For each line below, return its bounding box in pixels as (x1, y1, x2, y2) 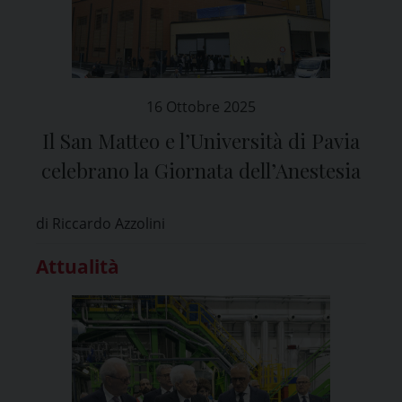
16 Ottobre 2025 (146, 96, 256, 117)
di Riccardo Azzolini (36, 213, 165, 233)
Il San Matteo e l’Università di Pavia (42, 127, 360, 154)
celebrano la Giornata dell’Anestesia (41, 156, 361, 184)
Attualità (36, 253, 119, 279)
